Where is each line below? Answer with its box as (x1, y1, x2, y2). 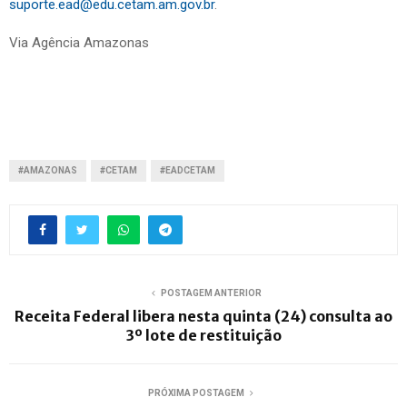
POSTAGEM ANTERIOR (160, 287, 262, 298)
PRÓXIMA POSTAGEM (148, 387, 244, 398)
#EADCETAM (160, 164, 215, 175)
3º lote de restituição (125, 325, 282, 344)
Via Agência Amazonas (9, 34, 149, 51)
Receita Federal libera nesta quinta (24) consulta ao (15, 306, 392, 325)
